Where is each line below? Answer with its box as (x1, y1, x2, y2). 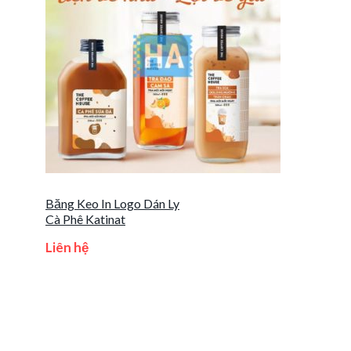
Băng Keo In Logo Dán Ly (45, 195, 179, 211)
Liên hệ (45, 238, 89, 255)
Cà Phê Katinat (45, 211, 125, 226)
